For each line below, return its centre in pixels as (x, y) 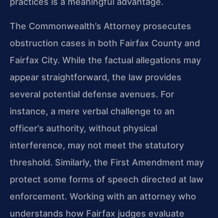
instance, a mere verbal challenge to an (92, 111)
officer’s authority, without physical (83, 128)
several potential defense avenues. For (92, 94)
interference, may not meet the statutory (97, 145)
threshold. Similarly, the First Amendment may (107, 162)
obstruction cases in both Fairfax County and (105, 43)
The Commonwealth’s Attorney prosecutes (100, 26)
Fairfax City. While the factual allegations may (105, 60)
